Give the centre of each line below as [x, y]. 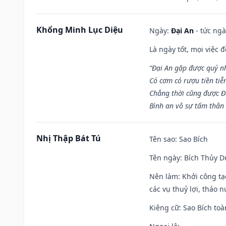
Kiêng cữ [164, 207]
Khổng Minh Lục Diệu [80, 30]
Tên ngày [165, 157]
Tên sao [162, 139]
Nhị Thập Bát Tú [69, 138]
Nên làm [164, 176]
